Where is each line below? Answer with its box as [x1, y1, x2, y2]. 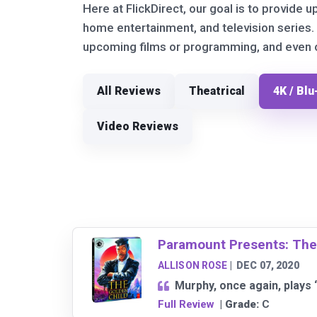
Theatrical [189, 84, 245, 98]
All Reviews [97, 84, 161, 98]
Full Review [157, 298, 214, 311]
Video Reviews [97, 120, 178, 133]
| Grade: [214, 298, 262, 311]
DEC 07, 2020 [236, 260, 299, 272]
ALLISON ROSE [157, 260, 228, 272]
